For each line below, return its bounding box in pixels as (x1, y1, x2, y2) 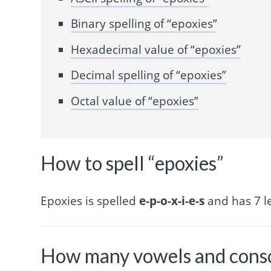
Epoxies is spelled (41, 192, 140, 209)
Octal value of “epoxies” (71, 93, 199, 109)
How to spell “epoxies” (41, 151, 224, 175)
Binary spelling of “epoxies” (71, 16, 218, 32)
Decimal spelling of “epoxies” (71, 67, 227, 83)
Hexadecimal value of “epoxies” (71, 41, 241, 57)
